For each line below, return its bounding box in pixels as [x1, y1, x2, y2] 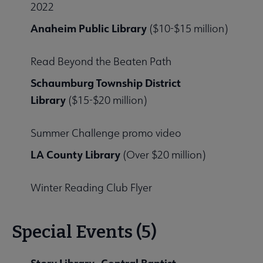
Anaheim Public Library [31, 21, 147, 36]
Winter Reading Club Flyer [31, 181, 152, 195]
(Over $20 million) [120, 148, 205, 162]
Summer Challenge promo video [31, 126, 181, 140]
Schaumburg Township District [31, 76, 181, 90]
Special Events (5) [12, 221, 157, 243]
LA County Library [31, 147, 120, 162]
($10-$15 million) [147, 22, 228, 36]
